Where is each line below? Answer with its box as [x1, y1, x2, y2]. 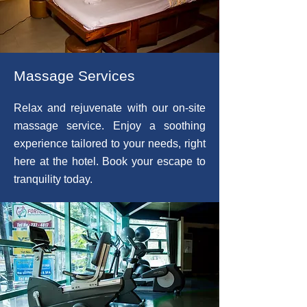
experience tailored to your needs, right [14, 138, 206, 149]
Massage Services [14, 68, 135, 84]
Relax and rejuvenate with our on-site [14, 102, 206, 114]
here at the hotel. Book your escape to [14, 156, 206, 167]
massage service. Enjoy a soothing [14, 120, 206, 132]
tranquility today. [14, 173, 93, 185]
